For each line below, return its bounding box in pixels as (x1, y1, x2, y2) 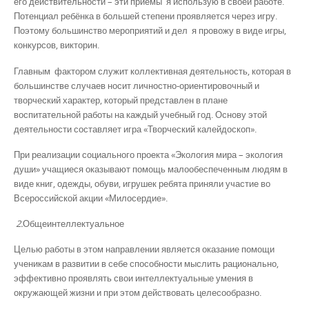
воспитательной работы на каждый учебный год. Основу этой (14, 108, 267, 121)
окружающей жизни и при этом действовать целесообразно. (14, 286, 261, 299)
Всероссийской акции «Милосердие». (14, 191, 168, 204)
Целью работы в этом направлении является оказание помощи (14, 243, 275, 256)
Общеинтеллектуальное (23, 217, 124, 230)
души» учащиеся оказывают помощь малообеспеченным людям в (14, 162, 288, 175)
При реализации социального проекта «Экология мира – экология (14, 148, 283, 161)
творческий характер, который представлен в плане (14, 93, 228, 106)
